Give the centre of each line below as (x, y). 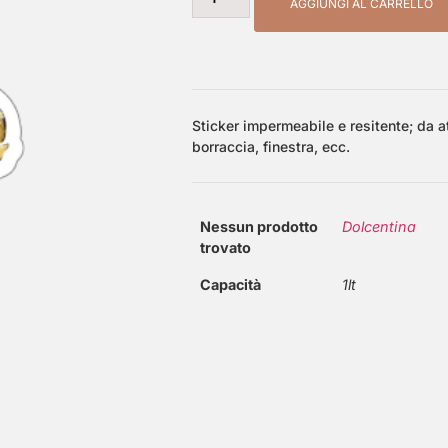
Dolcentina (379, 226)
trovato (225, 247)
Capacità (230, 284)
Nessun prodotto (259, 226)
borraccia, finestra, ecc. (271, 146)
